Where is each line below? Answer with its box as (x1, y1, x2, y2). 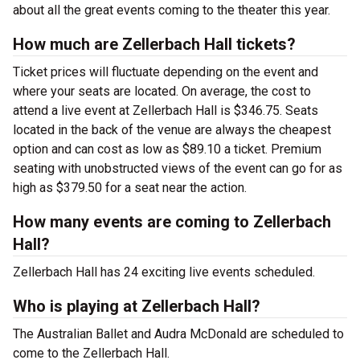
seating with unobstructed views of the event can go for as (13, 161, 342, 177)
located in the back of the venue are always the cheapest (13, 122, 331, 138)
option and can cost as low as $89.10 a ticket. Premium (13, 141, 321, 157)
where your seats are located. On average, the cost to (13, 84, 311, 100)
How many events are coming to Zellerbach (13, 212, 331, 232)
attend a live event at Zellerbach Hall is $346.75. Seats (13, 103, 318, 119)
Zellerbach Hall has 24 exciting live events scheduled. (13, 264, 315, 280)
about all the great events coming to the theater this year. (13, 2, 330, 18)
